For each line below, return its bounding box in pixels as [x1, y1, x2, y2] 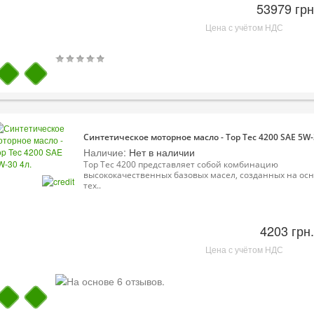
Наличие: [83, 144, 126, 159]
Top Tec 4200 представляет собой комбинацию [83, 158, 278, 170]
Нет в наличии [126, 144, 195, 159]
